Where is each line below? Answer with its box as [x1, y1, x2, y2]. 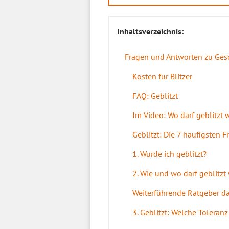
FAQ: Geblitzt [132, 90, 178, 101]
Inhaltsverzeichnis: [117, 26, 184, 36]
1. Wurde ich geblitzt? [132, 149, 207, 159]
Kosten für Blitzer [132, 71, 192, 81]
